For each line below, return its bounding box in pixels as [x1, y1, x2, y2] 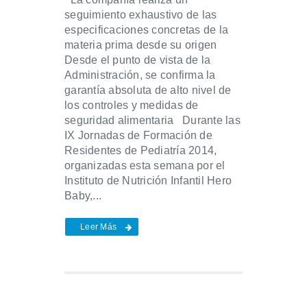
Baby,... [64, 190, 101, 202]
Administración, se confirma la [64, 69, 216, 82]
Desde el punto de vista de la [64, 54, 211, 66]
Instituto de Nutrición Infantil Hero [64, 175, 232, 187]
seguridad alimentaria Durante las [64, 114, 241, 127]
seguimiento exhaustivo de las [64, 9, 217, 21]
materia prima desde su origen [64, 39, 217, 51]
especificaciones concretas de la [64, 24, 228, 36]
